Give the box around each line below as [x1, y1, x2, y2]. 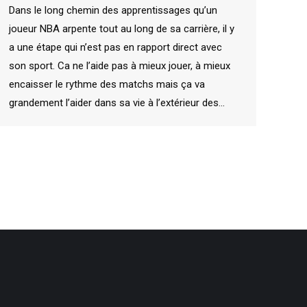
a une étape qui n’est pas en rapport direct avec [9, 40, 222, 53]
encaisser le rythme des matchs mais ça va [9, 77, 205, 90]
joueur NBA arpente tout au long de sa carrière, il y [9, 22, 234, 35]
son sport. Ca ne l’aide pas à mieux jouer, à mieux [9, 59, 230, 72]
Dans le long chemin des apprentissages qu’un [9, 3, 217, 16]
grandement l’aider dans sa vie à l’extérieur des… [9, 96, 225, 109]
